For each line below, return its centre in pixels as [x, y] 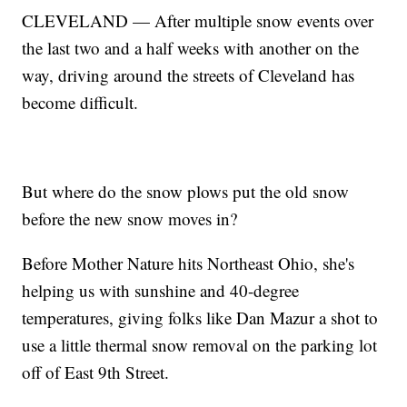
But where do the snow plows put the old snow [186, 192]
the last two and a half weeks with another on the [191, 48]
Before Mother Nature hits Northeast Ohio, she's [189, 263]
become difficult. [80, 103]
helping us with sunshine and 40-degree [161, 291]
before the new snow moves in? [130, 219]
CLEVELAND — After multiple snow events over [198, 21]
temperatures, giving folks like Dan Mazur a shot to [200, 318]
